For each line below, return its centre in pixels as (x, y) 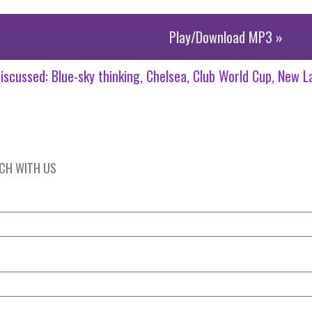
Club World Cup (232, 76)
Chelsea (166, 76)
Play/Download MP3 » (226, 37)
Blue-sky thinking (96, 76)
